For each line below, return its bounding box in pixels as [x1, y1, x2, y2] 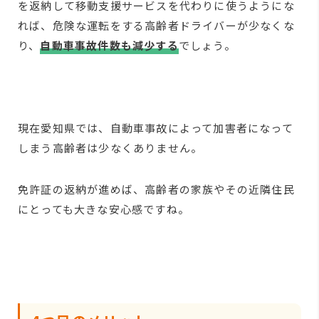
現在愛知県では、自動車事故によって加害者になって [18, 120, 293, 135]
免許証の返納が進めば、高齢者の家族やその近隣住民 [18, 182, 295, 197]
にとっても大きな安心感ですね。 [18, 202, 189, 216]
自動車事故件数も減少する [40, 38, 179, 53]
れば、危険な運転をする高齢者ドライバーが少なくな [18, 18, 295, 33]
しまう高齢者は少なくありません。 [18, 140, 203, 155]
